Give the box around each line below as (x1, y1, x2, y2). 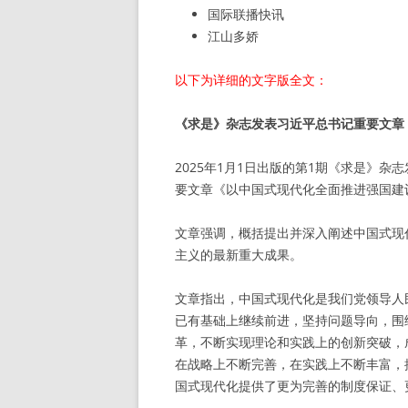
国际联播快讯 (208, 5, 284, 23)
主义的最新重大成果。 (175, 246, 302, 263)
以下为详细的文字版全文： (175, 71, 328, 88)
